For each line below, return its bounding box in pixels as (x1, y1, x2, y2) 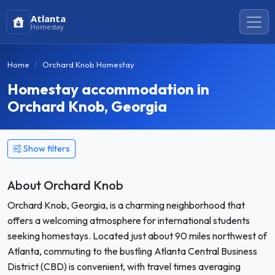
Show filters (23, 143, 70, 154)
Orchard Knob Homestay (42, 60, 134, 69)
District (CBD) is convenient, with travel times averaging (7, 260, 241, 273)
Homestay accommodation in (7, 80, 209, 98)
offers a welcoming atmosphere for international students (7, 214, 250, 227)
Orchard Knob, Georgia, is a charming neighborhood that (7, 199, 245, 211)
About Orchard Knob (7, 177, 123, 193)
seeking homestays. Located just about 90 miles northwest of (7, 230, 267, 242)
